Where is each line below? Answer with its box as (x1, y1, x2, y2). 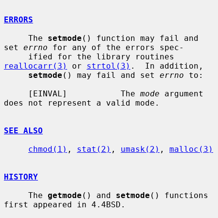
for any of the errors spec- (48, 42, 184, 52)
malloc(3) (169, 144, 213, 154)
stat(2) (77, 144, 111, 154)
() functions (150, 190, 208, 200)
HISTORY (4, 172, 38, 182)
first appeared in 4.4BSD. (4, 200, 126, 209)
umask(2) (121, 144, 160, 154)
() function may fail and (82, 33, 199, 43)
